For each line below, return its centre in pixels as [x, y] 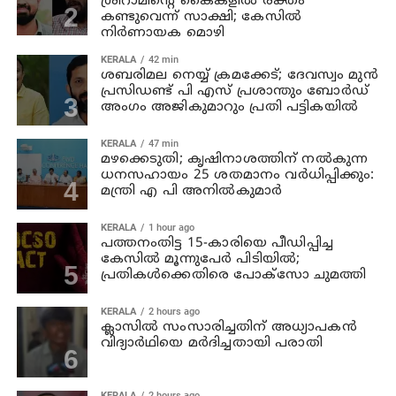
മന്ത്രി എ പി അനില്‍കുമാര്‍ [191, 191]
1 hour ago [171, 227]
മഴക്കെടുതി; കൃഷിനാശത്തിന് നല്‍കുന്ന [234, 159]
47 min [163, 143]
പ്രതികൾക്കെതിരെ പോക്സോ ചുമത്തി [233, 275]
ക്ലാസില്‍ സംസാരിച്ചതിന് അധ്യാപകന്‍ [228, 327]
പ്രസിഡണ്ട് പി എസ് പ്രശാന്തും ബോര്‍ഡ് [235, 91]
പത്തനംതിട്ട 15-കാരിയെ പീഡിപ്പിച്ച [217, 243]
